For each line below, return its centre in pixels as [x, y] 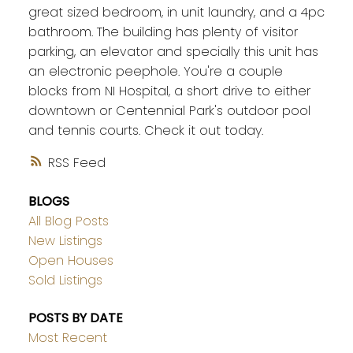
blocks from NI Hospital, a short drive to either [169, 91]
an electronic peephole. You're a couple [155, 72]
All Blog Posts [68, 221]
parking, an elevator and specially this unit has [173, 52]
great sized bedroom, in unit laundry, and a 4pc [176, 13]
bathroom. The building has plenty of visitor [163, 32]
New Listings [65, 241]
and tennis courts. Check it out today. [145, 131]
